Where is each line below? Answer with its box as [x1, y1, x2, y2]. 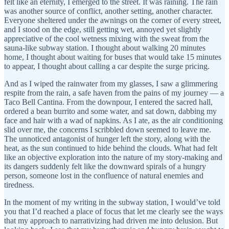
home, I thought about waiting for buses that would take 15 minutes [4, 52, 221, 61]
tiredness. [4, 180, 34, 189]
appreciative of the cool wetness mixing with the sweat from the [4, 34, 209, 43]
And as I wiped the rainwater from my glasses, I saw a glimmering [4, 79, 218, 88]
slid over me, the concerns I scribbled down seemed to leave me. [4, 125, 211, 134]
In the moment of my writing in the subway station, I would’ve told [4, 197, 220, 207]
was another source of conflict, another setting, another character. [4, 6, 213, 15]
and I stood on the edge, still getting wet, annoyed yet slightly [4, 25, 201, 34]
